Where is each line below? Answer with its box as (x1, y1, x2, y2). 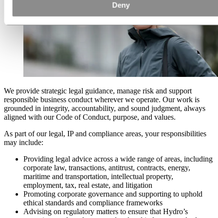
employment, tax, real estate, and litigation (23, 181, 152, 189)
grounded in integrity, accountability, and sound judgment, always (4, 104, 205, 112)
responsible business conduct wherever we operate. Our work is (4, 95, 200, 104)
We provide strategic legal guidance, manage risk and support (4, 86, 192, 95)
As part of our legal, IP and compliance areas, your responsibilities (4, 129, 206, 138)
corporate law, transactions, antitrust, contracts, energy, (23, 163, 190, 172)
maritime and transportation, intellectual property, (23, 172, 173, 181)
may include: (4, 138, 43, 146)
